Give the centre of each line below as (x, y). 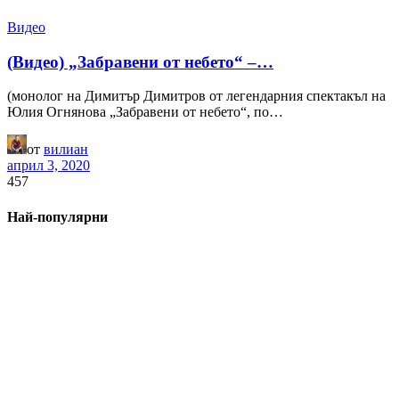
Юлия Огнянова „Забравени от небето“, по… (145, 112)
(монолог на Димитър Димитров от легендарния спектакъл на (196, 96)
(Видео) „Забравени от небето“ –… (140, 61)
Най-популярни (57, 216)
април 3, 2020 (49, 166)
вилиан (66, 150)
